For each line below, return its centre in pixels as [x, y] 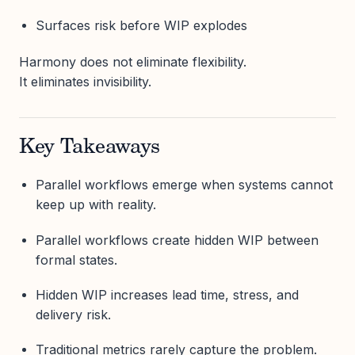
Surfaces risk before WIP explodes [141, 25]
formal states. [76, 260]
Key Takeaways [90, 149]
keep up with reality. [95, 205]
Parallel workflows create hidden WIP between [177, 240]
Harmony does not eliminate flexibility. [133, 62]
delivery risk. [73, 314]
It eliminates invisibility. [85, 82]
